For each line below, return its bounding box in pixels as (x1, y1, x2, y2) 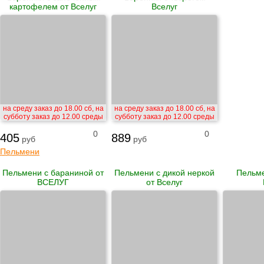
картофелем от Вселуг (9, 1, 97, 11)
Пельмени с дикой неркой (114, 167, 214, 177)
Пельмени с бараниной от (2, 167, 104, 177)
